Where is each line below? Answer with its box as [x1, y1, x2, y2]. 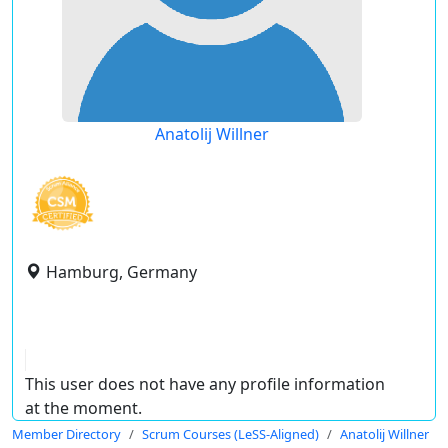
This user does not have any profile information [25, 373, 385, 395]
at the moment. [25, 397, 142, 419]
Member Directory [12, 425, 121, 443]
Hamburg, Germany [46, 261, 197, 283]
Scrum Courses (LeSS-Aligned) [142, 425, 319, 443]
